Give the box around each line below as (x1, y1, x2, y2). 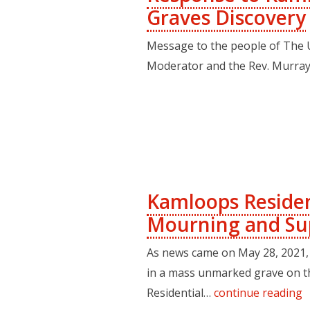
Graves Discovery (147, 4, 306, 31)
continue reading (214, 285, 302, 301)
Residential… (147, 285, 214, 301)
